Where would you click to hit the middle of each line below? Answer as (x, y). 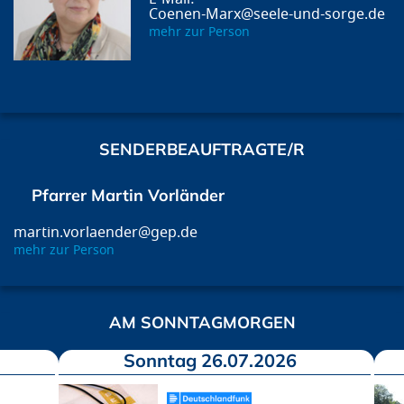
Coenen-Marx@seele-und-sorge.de (267, 14)
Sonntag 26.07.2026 (210, 360)
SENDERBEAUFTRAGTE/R (202, 149)
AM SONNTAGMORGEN (202, 322)
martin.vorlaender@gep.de (106, 232)
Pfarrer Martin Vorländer (128, 195)
